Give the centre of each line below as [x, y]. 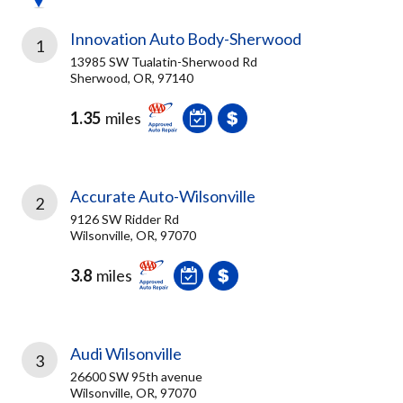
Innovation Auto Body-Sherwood [186, 39]
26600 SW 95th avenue [136, 376]
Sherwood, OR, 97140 [132, 78]
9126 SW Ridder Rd [125, 219]
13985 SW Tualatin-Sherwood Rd [164, 62]
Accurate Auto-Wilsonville [163, 196]
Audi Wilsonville [126, 354]
